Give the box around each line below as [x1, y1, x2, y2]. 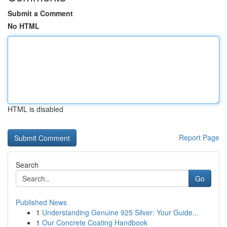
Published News [16, 197, 67, 207]
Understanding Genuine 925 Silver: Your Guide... [42, 207, 199, 217]
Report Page [179, 132, 219, 142]
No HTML [8, 21, 40, 31]
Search [16, 160, 39, 170]
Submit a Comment [8, 8, 73, 18]
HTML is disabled [8, 104, 63, 114]
